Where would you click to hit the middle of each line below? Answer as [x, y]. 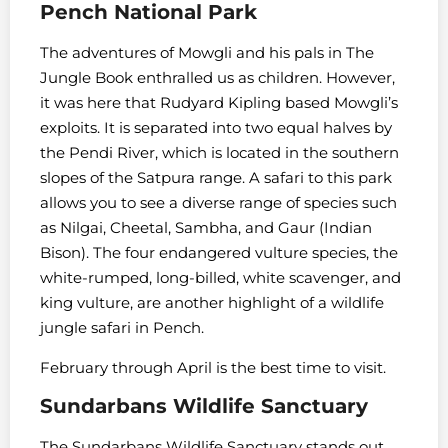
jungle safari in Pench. [122, 328]
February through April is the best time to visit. [213, 367]
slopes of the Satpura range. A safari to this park [216, 178]
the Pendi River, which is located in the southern [219, 153]
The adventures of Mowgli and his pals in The [207, 53]
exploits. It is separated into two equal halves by [216, 128]
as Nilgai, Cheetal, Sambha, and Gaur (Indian [206, 228]
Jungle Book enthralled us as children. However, [217, 78]
